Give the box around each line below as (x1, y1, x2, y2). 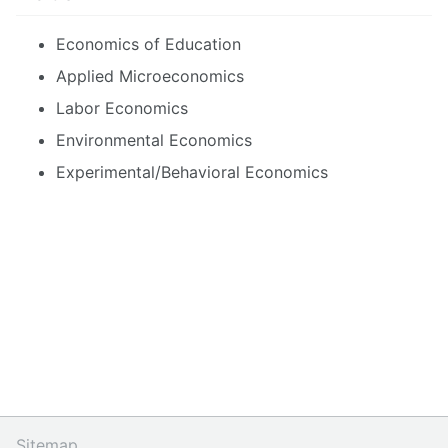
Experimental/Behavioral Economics (56, 161, 328, 182)
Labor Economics (56, 97, 188, 118)
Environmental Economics (56, 129, 252, 150)
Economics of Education (56, 33, 241, 54)
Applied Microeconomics (56, 65, 244, 86)
